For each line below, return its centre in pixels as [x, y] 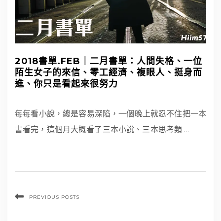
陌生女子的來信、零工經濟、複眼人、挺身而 [109, 72]
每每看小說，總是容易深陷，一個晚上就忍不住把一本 [110, 113]
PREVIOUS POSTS [54, 197]
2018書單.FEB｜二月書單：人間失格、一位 [109, 61]
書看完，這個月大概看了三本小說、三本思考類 [99, 129]
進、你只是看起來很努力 [66, 84]
